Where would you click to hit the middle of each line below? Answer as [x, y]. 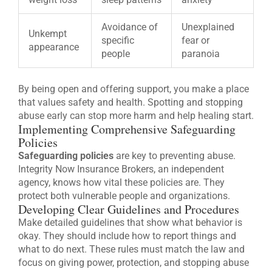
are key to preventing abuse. [175, 155]
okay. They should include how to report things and [127, 236]
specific [118, 40]
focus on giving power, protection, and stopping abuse [134, 262]
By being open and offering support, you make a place [134, 89]
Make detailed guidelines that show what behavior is [130, 222]
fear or [195, 40]
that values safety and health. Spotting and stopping [131, 102]
